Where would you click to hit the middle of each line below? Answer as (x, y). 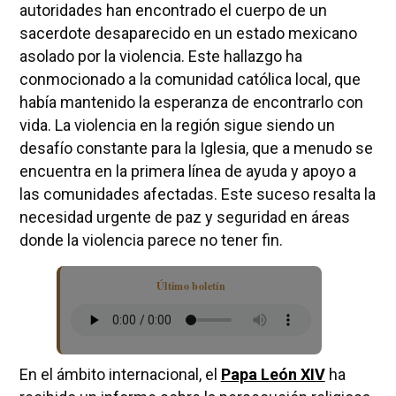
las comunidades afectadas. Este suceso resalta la (197, 194)
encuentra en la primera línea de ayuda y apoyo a (187, 171)
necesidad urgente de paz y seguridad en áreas (184, 217)
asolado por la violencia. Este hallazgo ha (160, 57)
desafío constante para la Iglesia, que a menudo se (196, 148)
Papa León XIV (273, 375)
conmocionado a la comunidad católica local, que (190, 80)
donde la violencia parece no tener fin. (151, 240)
